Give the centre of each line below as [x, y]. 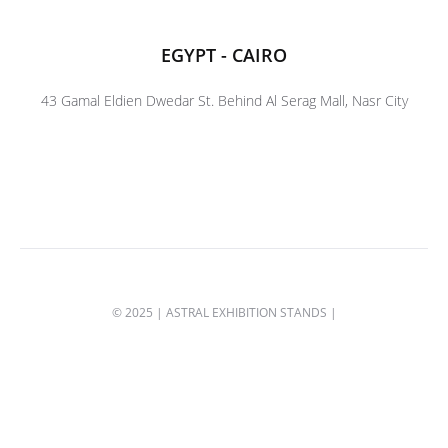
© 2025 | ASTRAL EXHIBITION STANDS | [224, 313]
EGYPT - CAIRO [224, 55]
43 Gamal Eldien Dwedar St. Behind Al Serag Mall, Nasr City [224, 101]
